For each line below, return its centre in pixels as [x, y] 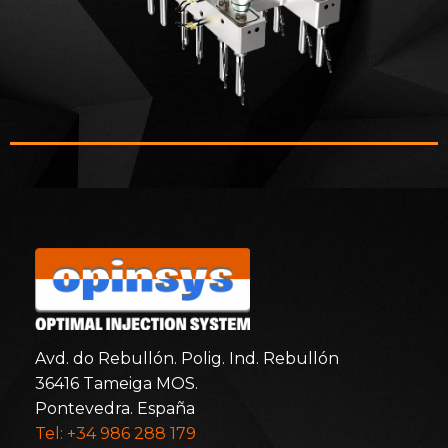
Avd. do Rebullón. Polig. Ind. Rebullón [187, 359]
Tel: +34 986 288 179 [115, 434]
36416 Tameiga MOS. [116, 384]
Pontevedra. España [115, 409]
